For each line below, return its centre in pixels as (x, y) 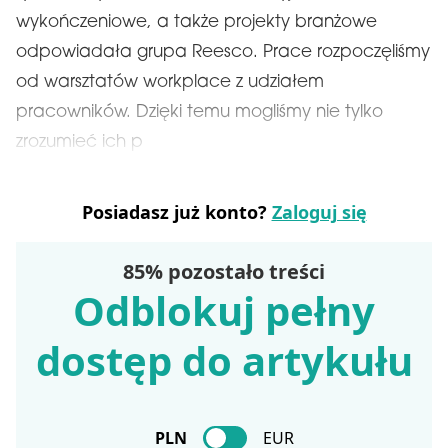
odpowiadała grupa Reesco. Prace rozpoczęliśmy (223, 52)
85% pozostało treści (224, 271)
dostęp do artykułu (224, 360)
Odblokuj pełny (224, 310)
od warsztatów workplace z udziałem (170, 82)
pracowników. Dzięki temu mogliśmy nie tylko (199, 112)
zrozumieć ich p (79, 142)
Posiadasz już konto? (176, 212)
